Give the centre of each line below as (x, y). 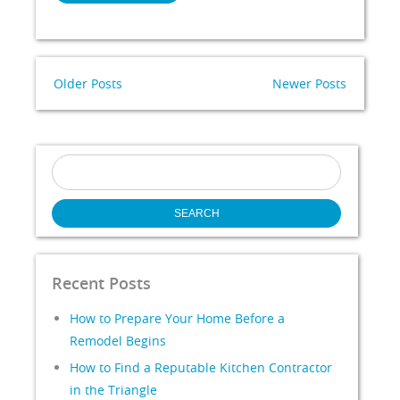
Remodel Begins (118, 341)
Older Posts (88, 83)
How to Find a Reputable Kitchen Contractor (201, 367)
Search (72, 162)
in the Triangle (114, 390)
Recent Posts (102, 283)
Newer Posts (309, 83)
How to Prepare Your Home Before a (178, 318)
